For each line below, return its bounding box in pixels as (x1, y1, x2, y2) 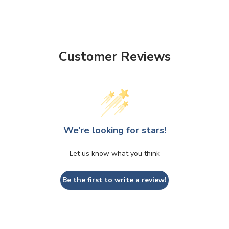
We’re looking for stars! (63, 124, 166, 137)
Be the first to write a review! (62, 175, 167, 186)
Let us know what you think (69, 149, 160, 159)
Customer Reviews (58, 48, 171, 65)
